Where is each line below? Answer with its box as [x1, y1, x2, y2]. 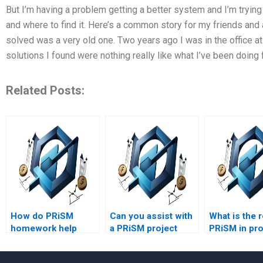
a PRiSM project [110, 223, 177, 234]
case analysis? [110, 235, 172, 247]
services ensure [11, 235, 80, 247]
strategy [209, 235, 244, 247]
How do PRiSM [11, 211, 73, 222]
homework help [11, 223, 77, 234]
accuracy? [11, 248, 54, 259]
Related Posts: [6, 83, 85, 98]
